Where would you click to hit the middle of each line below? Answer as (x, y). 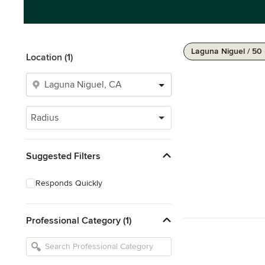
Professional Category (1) (79, 220)
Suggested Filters (63, 156)
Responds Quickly (69, 183)
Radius (45, 118)
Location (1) (49, 57)
